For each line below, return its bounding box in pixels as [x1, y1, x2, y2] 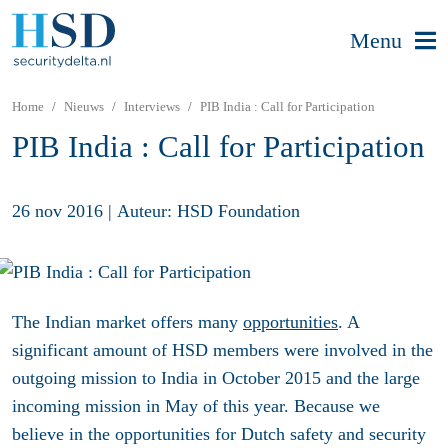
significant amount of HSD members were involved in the [12, 340, 433, 361]
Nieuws [64, 99, 104, 114]
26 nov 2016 [12, 200, 103, 221]
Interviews [124, 99, 180, 114]
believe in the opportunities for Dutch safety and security [12, 424, 426, 445]
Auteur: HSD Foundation [117, 200, 300, 221]
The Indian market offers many [12, 312, 243, 333]
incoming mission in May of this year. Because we [12, 396, 380, 417]
